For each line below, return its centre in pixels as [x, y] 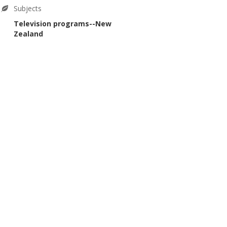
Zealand [28, 34]
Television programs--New [62, 24]
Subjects [27, 8]
